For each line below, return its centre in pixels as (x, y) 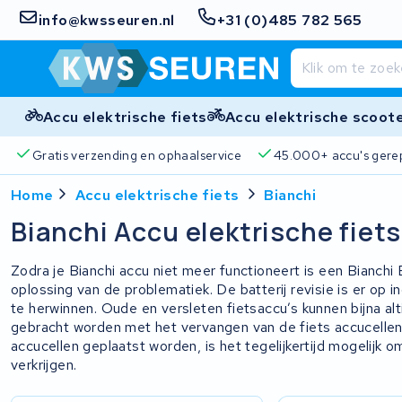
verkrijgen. (44, 364)
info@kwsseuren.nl (107, 20)
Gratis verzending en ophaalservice (137, 155)
